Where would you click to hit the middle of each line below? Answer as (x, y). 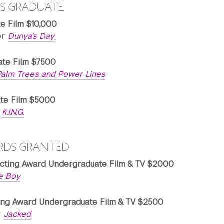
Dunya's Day (31, 36)
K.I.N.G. (13, 112)
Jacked (17, 214)
